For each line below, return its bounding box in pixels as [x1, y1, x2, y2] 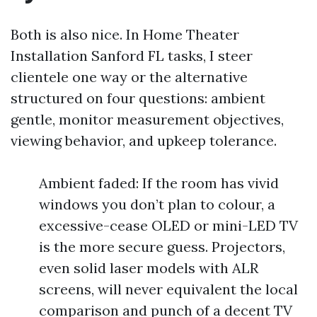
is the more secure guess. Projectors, [39, 238, 285, 255]
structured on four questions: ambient [11, 89, 265, 107]
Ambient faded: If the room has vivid [39, 174, 279, 192]
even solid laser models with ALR [39, 259, 258, 277]
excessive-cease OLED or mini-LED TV [39, 217, 298, 234]
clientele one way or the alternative [11, 68, 248, 86]
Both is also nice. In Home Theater [11, 25, 239, 43]
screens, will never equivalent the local [39, 280, 298, 298]
